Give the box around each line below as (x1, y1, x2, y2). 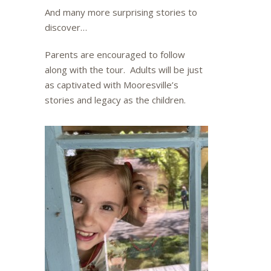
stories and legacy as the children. (45, 94, 186, 106)
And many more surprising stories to (45, 6, 197, 18)
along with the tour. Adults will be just (45, 64, 203, 76)
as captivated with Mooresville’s (45, 79, 178, 91)
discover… (45, 21, 87, 33)
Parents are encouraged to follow (45, 48, 185, 60)
